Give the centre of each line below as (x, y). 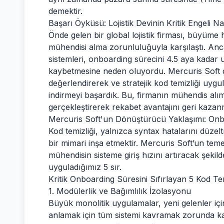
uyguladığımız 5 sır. (85, 167)
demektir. (65, 11)
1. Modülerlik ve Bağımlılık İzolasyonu (120, 191)
